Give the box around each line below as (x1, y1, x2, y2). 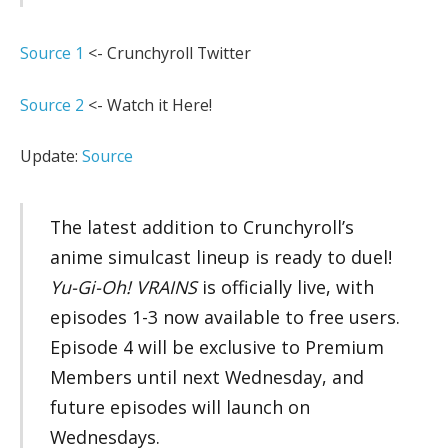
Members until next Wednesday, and (49, 364, 364, 389)
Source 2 (20, 93, 84, 116)
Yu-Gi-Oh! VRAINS (49, 274, 202, 299)
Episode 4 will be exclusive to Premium (49, 334, 384, 359)
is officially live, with (201, 274, 374, 299)
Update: (20, 145, 82, 168)
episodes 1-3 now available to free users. (49, 304, 400, 329)
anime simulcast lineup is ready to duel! (49, 244, 392, 269)
